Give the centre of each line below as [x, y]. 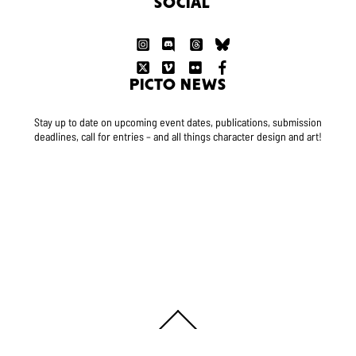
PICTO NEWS [178, 85]
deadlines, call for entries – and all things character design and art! [178, 136]
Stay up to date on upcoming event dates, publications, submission [178, 122]
